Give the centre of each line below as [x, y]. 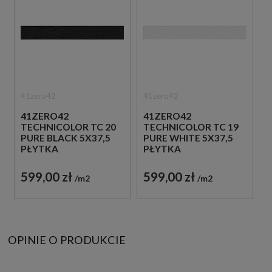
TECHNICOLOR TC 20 [68, 127]
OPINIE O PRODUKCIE [67, 240]
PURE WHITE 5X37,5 [188, 138]
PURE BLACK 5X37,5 [66, 138]
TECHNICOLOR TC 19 [191, 127]
